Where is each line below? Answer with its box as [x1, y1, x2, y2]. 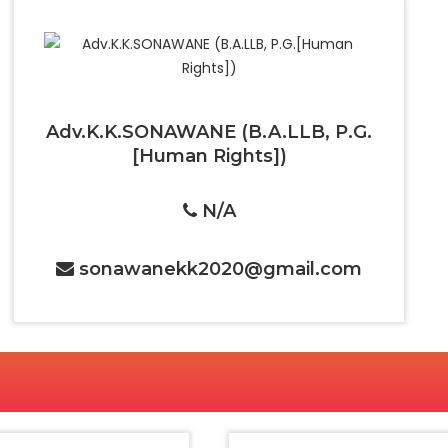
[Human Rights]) [131, 145, 287, 167]
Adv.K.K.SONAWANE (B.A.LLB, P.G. [46, 121, 372, 143]
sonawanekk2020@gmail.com [79, 258, 362, 280]
